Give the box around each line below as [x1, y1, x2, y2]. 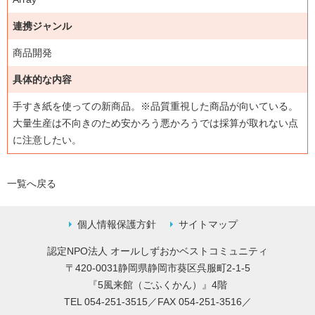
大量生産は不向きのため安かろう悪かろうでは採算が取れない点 [13, 117, 298, 129]
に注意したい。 [13, 134, 82, 146]
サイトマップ [179, 219, 238, 230]
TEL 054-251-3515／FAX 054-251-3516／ [63, 296, 252, 307]
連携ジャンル [13, 20, 72, 32]
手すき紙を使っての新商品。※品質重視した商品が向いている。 [13, 101, 298, 112]
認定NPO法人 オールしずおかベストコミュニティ [47, 245, 268, 257]
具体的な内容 [13, 74, 72, 85]
